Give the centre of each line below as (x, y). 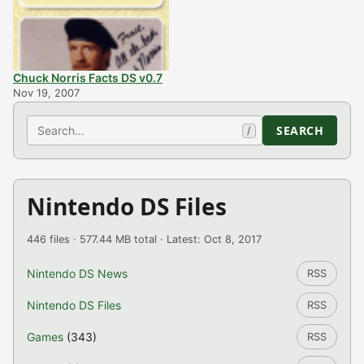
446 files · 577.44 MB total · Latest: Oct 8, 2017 (144, 240)
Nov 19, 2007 (46, 93)
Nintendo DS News (77, 274)
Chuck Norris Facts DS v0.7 (88, 78)
